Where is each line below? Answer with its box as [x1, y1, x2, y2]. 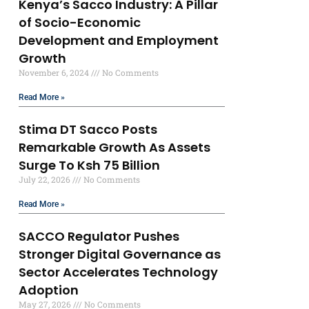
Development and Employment [19, 32, 219, 50]
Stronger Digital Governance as [19, 246, 221, 263]
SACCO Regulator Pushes [19, 228, 180, 246]
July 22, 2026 [19, 174, 73, 186]
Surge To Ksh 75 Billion [19, 157, 161, 175]
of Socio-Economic [19, 14, 141, 32]
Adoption [19, 281, 79, 299]
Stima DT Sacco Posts [19, 121, 158, 139]
